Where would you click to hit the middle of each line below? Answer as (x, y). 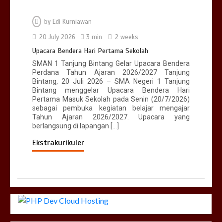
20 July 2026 (57, 37)
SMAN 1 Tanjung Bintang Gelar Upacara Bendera (111, 63)
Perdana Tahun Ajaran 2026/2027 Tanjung (111, 72)
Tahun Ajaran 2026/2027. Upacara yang (111, 117)
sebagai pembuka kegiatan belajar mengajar (111, 108)
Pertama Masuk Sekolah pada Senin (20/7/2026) (111, 99)
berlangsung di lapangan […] (76, 126)
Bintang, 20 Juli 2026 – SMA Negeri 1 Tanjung (111, 81)
